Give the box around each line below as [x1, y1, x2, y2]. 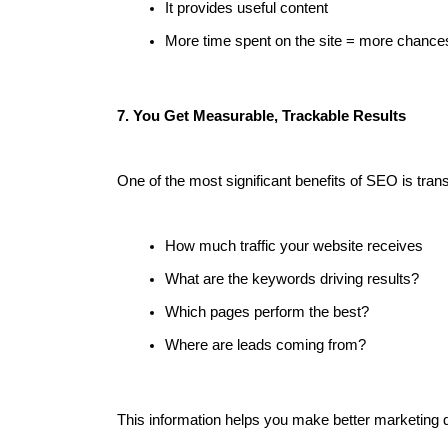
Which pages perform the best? [165, 304, 369, 320]
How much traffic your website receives [165, 238, 423, 254]
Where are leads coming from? [165, 337, 366, 353]
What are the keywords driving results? [165, 271, 419, 287]
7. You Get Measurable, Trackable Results [117, 108, 406, 124]
